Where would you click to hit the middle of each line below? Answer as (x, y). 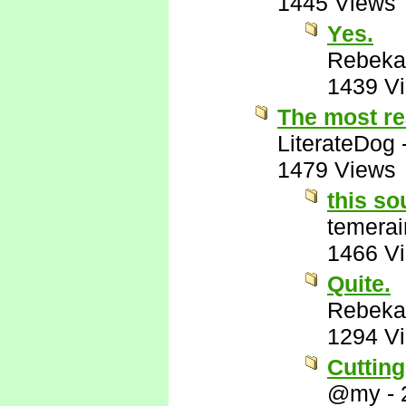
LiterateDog (336, 143)
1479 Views (337, 169)
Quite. (359, 284)
